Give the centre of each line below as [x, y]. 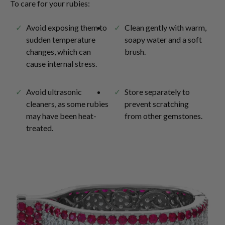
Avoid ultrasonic [54, 92]
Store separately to [157, 92]
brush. [135, 51]
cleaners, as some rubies [67, 104]
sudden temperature [61, 39]
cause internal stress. [62, 64]
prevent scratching [157, 104]
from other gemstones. [163, 116]
